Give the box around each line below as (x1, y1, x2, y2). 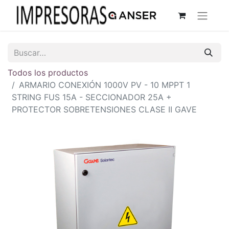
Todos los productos (8, 67, 88, 78)
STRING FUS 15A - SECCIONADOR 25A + (12, 91, 172, 102)
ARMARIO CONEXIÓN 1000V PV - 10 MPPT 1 (19, 79, 190, 90)
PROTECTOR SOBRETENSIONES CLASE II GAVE (12, 104, 197, 114)
